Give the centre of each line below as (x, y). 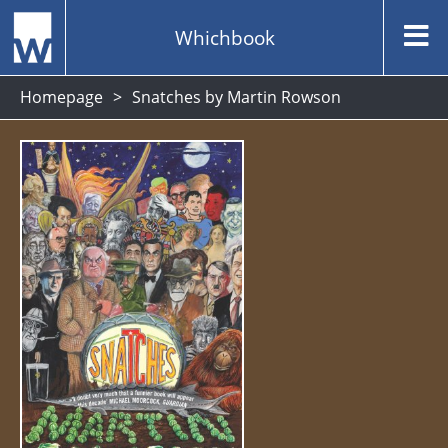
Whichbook (224, 37)
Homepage (61, 97)
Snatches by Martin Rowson (236, 97)
